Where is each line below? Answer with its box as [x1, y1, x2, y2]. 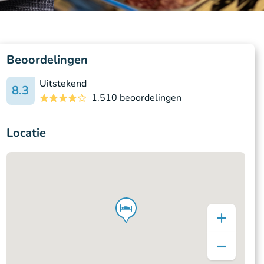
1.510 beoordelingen [91, 91, 181, 104]
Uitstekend [39, 77, 87, 90]
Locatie [6, 125, 46, 141]
